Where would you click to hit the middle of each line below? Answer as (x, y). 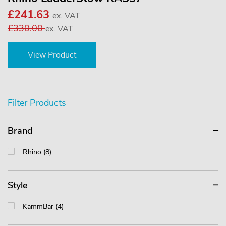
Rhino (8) (37, 152)
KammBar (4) (43, 207)
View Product (52, 55)
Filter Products (37, 103)
